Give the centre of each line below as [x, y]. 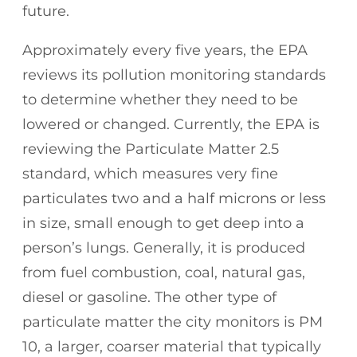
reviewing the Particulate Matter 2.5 [151, 149]
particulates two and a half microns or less [174, 198]
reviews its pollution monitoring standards [174, 75]
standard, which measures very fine [150, 173]
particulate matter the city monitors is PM [173, 322]
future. [48, 11]
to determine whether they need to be [160, 99]
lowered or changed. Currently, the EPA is [171, 124]
